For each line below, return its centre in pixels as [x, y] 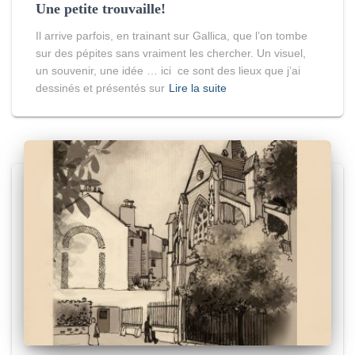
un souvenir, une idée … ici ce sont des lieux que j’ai [168, 71]
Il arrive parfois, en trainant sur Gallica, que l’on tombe [172, 36]
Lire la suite [198, 88]
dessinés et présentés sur [100, 88]
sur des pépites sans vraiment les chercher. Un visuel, [171, 53]
